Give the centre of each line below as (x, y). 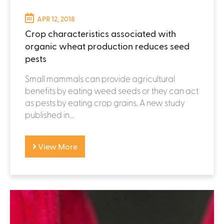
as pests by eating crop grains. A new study (105, 102)
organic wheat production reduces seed (107, 45)
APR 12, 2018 (56, 18)
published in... (49, 114)
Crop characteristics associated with (100, 33)
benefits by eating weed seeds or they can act (112, 90)
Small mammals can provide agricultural (100, 78)
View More (57, 146)
